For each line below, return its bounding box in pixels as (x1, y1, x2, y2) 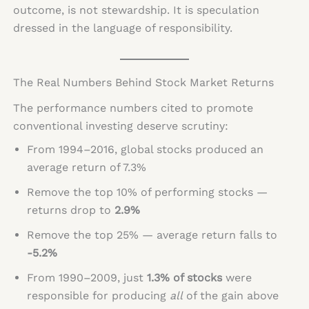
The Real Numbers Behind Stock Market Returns (12, 75, 274, 89)
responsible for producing (26, 288, 170, 302)
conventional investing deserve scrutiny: (12, 119, 228, 132)
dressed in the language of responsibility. (12, 21, 232, 34)
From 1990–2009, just (26, 270, 147, 284)
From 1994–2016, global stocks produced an (26, 142, 263, 156)
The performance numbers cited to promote (12, 101, 253, 114)
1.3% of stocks (146, 270, 222, 284)
